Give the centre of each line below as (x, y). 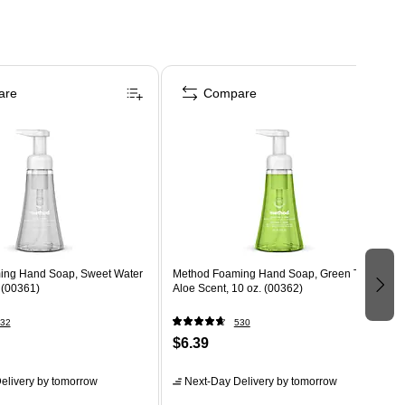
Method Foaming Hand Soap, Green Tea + (276, 273)
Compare (230, 93)
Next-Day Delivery (229, 381)
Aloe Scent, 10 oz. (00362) (237, 288)
